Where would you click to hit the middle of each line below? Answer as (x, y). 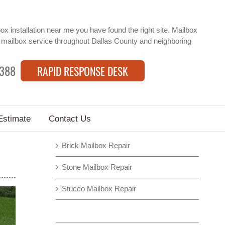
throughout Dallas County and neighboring (122, 41)
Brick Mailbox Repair (96, 145)
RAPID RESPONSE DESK (83, 71)
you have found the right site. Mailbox (136, 30)
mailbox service (27, 41)
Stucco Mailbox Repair (99, 189)
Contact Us (70, 119)
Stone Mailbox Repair (97, 167)
